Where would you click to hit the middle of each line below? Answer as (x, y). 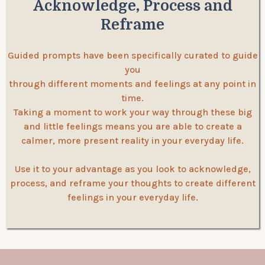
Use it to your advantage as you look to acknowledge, (132, 169)
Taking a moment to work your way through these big (132, 112)
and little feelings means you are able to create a (132, 126)
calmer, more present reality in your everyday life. (132, 140)
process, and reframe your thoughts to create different (132, 183)
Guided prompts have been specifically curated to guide (132, 55)
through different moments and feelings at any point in (132, 84)
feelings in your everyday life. (132, 197)
